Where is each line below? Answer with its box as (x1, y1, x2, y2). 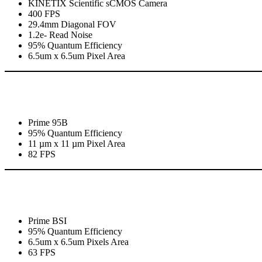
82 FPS (28, 149, 56, 160)
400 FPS (28, 9, 60, 19)
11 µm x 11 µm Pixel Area (28, 139, 125, 149)
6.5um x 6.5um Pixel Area (28, 51, 125, 61)
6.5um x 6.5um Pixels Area (28, 237, 129, 247)
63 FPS (28, 247, 56, 258)
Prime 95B (28, 118, 68, 128)
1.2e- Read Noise (28, 30, 92, 40)
